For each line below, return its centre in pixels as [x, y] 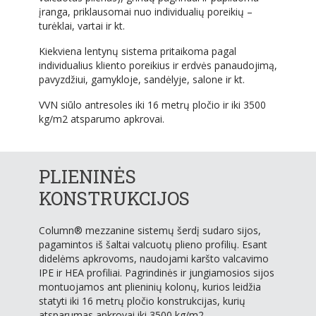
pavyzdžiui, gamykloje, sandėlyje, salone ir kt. [142, 80]
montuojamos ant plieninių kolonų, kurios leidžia [150, 287]
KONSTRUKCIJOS [114, 199]
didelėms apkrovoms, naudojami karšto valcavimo [154, 259]
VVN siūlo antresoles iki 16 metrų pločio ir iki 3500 [152, 105]
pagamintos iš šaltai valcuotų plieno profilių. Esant [153, 245]
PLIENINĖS [87, 177]
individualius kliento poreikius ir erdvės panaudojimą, [158, 66]
